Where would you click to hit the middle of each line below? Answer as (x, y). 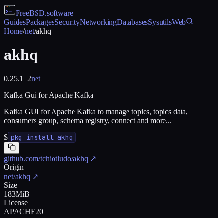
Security (67, 22)
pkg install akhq (42, 137)
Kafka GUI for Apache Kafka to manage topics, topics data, (96, 111)
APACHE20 (24, 211)
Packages (40, 22)
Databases (132, 22)
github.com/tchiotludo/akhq (46, 158)
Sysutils (160, 22)
